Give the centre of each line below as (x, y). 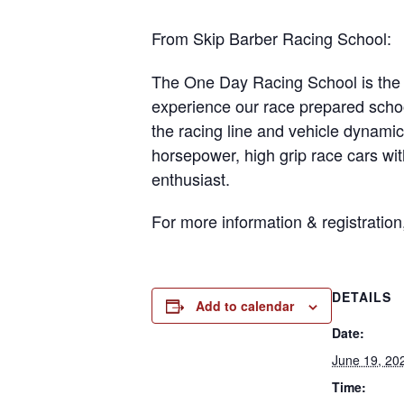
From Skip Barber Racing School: (271, 38)
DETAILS (362, 297)
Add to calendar (245, 306)
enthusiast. (191, 178)
